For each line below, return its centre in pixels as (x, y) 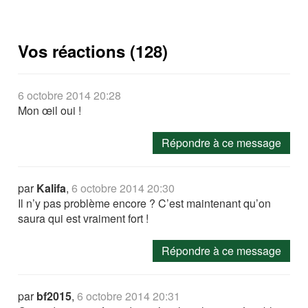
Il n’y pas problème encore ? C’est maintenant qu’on (145, 203)
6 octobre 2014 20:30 (123, 188)
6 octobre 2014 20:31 (129, 296)
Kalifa (52, 188)
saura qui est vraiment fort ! (84, 219)
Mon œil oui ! (50, 111)
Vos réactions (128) (93, 51)
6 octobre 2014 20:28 (70, 96)
